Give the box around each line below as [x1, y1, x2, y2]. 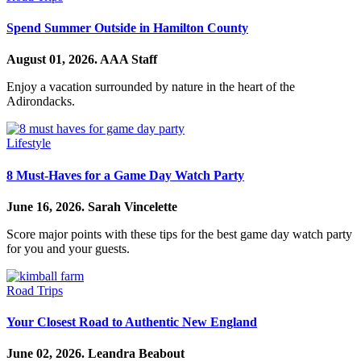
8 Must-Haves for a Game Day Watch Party [6, 168, 244, 182]
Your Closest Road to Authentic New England [6, 315, 257, 330]
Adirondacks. [6, 94, 75, 109]
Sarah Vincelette [88, 199, 177, 214]
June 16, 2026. [6, 199, 88, 214]
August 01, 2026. [6, 52, 100, 67]
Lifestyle [6, 136, 51, 151]
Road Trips [6, 283, 63, 297]
